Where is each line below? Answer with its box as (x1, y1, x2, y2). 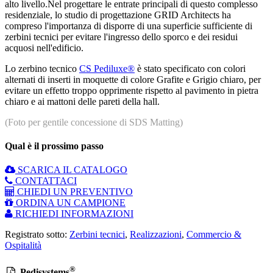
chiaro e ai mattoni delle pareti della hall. (5, 96, 160, 107)
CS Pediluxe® (79, 63, 135, 74)
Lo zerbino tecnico (5, 63, 79, 74)
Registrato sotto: (5, 229, 69, 240)
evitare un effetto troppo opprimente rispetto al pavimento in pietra (5, 85, 258, 96)
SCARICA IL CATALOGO (15, 165, 127, 175)
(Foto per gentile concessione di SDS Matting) (5, 116, 183, 127)
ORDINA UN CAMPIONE (13, 197, 126, 208)
